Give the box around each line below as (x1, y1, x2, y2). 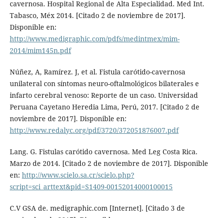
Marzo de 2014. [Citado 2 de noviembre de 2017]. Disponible (9, 159, 208, 168)
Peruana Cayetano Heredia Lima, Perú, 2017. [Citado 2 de (9, 102, 200, 112)
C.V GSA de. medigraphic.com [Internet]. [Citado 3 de (9, 203, 185, 213)
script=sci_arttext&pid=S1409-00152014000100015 (9, 182, 173, 192)
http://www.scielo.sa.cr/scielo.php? (21, 170, 134, 180)
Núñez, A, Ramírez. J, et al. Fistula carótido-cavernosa (9, 67, 185, 77)
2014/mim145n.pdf (9, 46, 71, 55)
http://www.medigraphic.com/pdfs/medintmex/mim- (9, 34, 180, 44)
